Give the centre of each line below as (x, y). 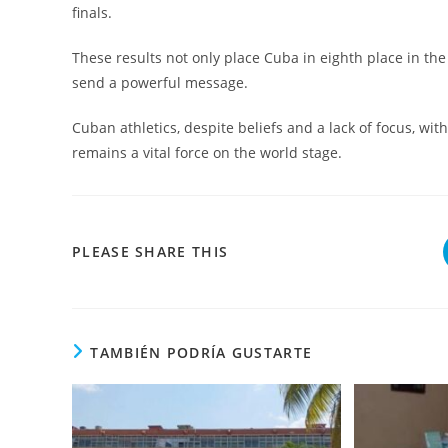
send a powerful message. (160, 82)
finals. (92, 12)
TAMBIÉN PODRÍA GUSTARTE (201, 352)
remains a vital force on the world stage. (207, 152)
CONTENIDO (274, 330)
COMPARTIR (273, 250)
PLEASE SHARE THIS (150, 251)
